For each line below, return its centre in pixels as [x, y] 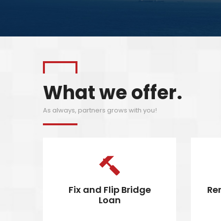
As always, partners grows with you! [100, 110]
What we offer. [112, 92]
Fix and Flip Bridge [110, 190]
